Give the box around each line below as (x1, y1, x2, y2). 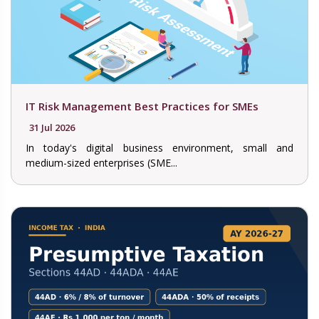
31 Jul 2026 (29, 121, 75, 135)
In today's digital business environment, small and (26, 141, 293, 155)
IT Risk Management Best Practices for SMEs (26, 99, 258, 114)
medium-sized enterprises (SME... (26, 156, 177, 170)
